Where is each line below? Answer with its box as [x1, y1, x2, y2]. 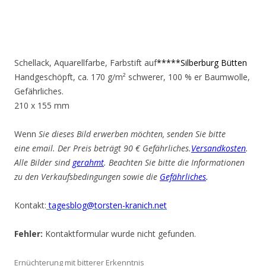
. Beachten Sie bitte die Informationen [104, 157, 245, 168]
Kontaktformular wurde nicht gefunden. [43, 228, 196, 239]
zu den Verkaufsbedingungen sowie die [14, 171, 160, 182]
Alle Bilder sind [14, 157, 72, 168]
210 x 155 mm [14, 100, 69, 111]
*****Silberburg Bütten [157, 57, 247, 68]
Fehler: [14, 228, 43, 239]
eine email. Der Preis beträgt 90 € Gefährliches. [14, 142, 191, 154]
